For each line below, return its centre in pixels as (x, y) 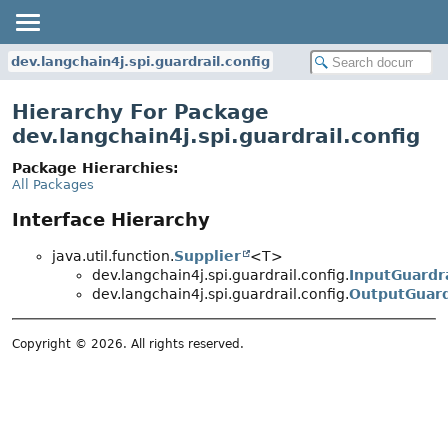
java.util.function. (113, 256)
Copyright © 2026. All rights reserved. (128, 343)
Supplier (207, 256)
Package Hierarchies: (95, 168)
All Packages (53, 184)
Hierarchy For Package (140, 112)
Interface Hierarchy (111, 220)
